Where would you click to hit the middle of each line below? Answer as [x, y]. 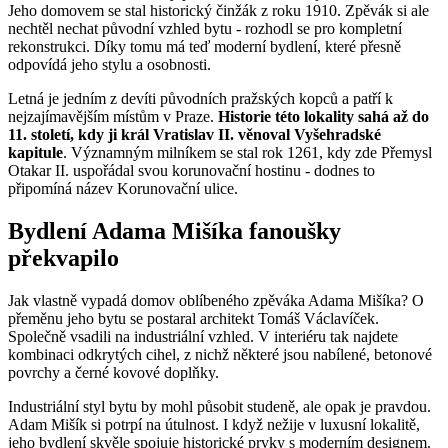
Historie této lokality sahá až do [323, 117]
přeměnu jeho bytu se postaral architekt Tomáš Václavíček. [193, 319]
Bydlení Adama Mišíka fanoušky [174, 231]
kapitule [35, 153]
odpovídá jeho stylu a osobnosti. [109, 65]
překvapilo [63, 258]
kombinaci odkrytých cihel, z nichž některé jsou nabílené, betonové [220, 355]
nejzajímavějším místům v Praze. [113, 117]
